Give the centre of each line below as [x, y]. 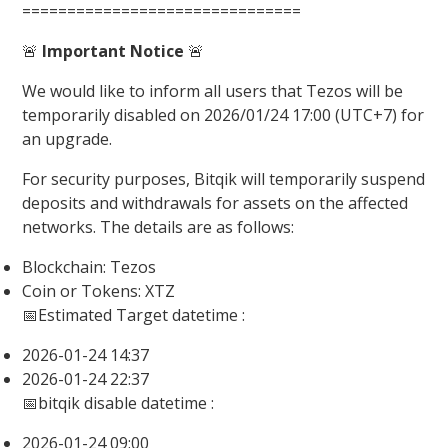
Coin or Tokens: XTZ [99, 291]
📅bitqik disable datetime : [118, 403]
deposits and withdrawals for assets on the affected [215, 203]
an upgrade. [67, 139]
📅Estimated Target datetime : [134, 315]
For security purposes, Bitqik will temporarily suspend [224, 179]
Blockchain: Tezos [89, 267]
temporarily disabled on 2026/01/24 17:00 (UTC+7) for [223, 115]
